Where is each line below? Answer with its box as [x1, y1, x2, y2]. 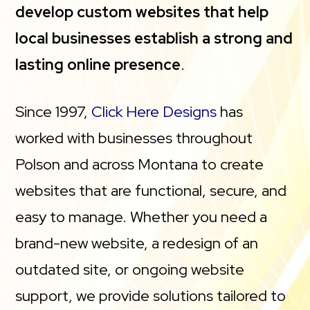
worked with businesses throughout [15, 128, 253, 148]
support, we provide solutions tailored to [15, 286, 286, 306]
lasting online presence [15, 55, 181, 75]
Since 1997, [15, 102, 92, 122]
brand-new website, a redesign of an [15, 233, 259, 253]
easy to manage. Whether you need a [15, 207, 268, 227]
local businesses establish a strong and [15, 28, 293, 48]
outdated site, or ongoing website [15, 259, 245, 280]
